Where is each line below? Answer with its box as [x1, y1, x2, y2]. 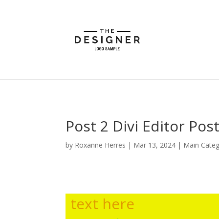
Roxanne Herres [75, 140, 126, 150]
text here [70, 193, 135, 214]
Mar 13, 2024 [133, 140, 176, 150]
